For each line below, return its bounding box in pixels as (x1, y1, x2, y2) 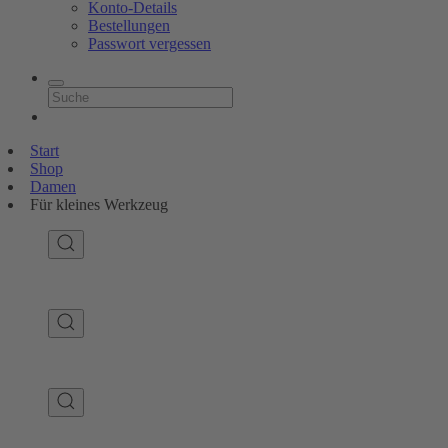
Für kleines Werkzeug (30, 196, 168, 213)
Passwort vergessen (88, 35, 211, 52)
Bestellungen (88, 17, 170, 34)
